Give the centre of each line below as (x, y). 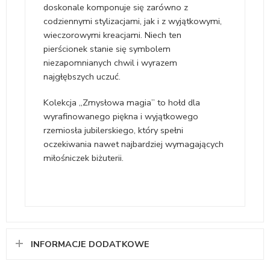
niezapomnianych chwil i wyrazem (110, 63)
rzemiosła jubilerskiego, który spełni (113, 130)
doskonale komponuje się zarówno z (116, 7)
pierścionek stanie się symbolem (107, 49)
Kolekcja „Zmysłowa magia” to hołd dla (122, 102)
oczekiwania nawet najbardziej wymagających (133, 144)
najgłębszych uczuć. (82, 77)
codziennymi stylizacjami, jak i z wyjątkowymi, (133, 21)
